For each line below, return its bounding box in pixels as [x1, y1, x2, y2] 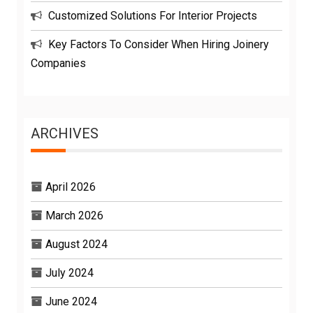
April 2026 [45, 180, 96, 194]
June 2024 [45, 294, 97, 308]
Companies [31, 56, 86, 70]
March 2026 [45, 208, 103, 222]
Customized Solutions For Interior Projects [48, 8, 257, 22]
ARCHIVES [31, 124, 99, 142]
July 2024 [45, 265, 94, 279]
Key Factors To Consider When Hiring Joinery [48, 37, 269, 51]
